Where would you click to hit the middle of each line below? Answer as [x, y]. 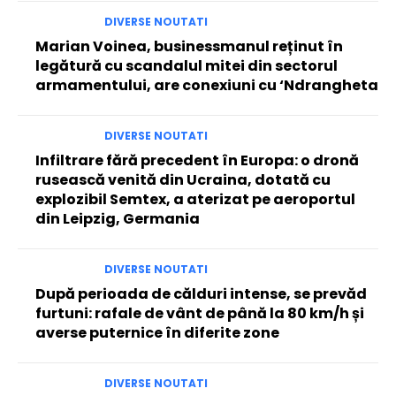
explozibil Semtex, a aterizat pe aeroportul [195, 199]
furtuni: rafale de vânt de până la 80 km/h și [200, 313]
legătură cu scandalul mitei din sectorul [187, 66]
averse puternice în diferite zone [157, 333]
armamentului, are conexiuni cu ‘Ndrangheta [207, 85]
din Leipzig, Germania [118, 219]
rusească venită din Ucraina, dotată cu [183, 180]
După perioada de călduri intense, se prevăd [201, 294]
